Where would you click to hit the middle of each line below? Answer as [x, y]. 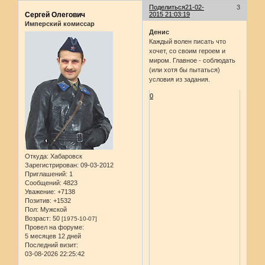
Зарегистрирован [51, 165]
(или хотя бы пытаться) [185, 70]
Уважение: [40, 191]
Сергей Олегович [55, 15]
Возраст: [38, 218]
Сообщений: [43, 182]
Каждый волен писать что [188, 41]
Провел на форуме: [54, 227]
